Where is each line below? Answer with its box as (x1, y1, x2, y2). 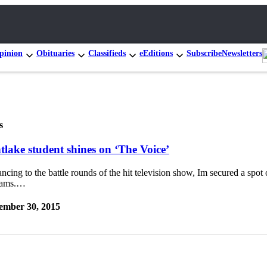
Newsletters (222, 48, 262, 58)
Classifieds (88, 48, 126, 58)
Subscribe (187, 48, 222, 58)
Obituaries (36, 48, 74, 58)
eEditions (139, 48, 173, 58)
